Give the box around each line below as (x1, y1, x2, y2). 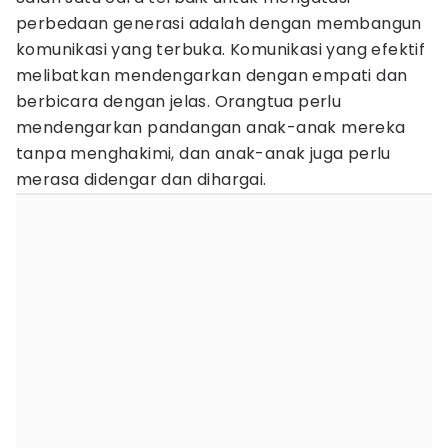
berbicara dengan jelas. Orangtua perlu (16, 90, 342, 113)
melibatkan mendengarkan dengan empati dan (16, 64, 408, 87)
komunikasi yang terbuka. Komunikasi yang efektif (16, 38, 426, 61)
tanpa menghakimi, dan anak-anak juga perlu (16, 142, 391, 165)
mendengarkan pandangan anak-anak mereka (16, 116, 406, 139)
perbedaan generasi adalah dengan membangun (16, 12, 422, 35)
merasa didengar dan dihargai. (16, 168, 267, 191)
